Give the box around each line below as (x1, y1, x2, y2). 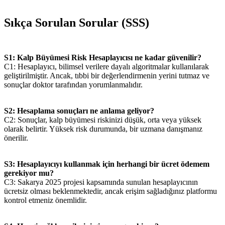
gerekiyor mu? (4, 168, 54, 177)
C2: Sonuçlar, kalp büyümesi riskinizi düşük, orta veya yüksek (4, 115, 201, 124)
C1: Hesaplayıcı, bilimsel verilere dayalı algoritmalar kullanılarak (4, 62, 209, 71)
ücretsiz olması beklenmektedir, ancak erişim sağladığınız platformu (4, 186, 217, 195)
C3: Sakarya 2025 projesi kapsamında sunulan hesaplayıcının (4, 177, 198, 186)
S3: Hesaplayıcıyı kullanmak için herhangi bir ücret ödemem (4, 159, 209, 168)
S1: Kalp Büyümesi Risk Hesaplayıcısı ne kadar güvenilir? (4, 53, 201, 62)
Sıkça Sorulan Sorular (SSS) (4, 16, 149, 29)
